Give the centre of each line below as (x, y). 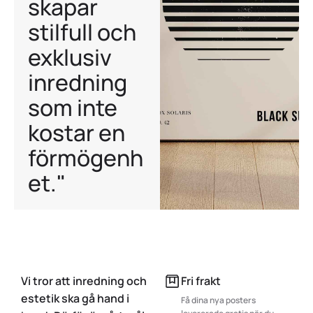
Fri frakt (201, 281)
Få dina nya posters (218, 300)
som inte (73, 108)
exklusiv (70, 57)
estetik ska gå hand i (75, 298)
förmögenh (86, 158)
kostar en (77, 133)
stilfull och (82, 32)
